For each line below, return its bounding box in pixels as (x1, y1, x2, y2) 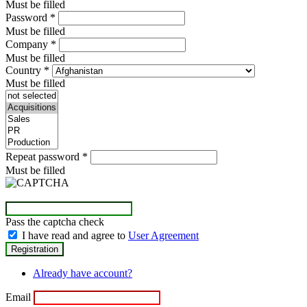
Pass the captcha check (5, 215, 104, 228)
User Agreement (128, 229, 199, 241)
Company (5, 38, 51, 50)
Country (5, 64, 44, 76)
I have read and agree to (22, 229, 128, 241)
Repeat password (5, 150, 82, 162)
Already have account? (33, 267, 132, 279)
